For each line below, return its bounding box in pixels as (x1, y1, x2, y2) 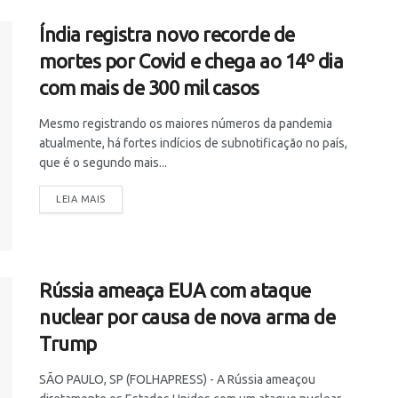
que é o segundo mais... (39, 155, 167, 171)
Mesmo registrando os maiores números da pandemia (39, 116, 332, 131)
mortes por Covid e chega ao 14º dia (39, 50, 344, 73)
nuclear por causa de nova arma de (39, 305, 336, 328)
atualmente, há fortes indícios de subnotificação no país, (39, 136, 347, 151)
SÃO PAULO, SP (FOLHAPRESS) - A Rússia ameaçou (39, 371, 315, 386)
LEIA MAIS (56, 194, 106, 205)
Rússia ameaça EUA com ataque (39, 278, 311, 301)
